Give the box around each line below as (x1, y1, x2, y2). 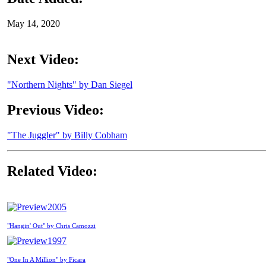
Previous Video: (7, 102, 104, 118)
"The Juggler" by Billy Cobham (7, 130, 127, 140)
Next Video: (7, 52, 79, 68)
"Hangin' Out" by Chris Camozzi (7, 221, 96, 229)
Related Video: (7, 163, 97, 179)
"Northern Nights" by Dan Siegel (7, 80, 132, 90)
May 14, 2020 (7, 18, 60, 29)
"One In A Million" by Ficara (7, 255, 85, 263)
